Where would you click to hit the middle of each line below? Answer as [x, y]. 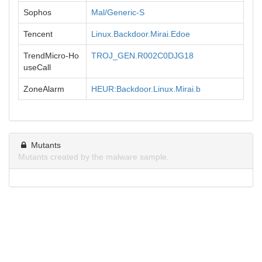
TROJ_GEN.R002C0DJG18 [142, 56]
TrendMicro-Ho [51, 56]
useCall [37, 67]
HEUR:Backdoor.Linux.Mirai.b [146, 89]
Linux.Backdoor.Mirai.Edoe [141, 34]
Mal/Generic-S [118, 12]
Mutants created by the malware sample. [94, 157]
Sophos [37, 12]
